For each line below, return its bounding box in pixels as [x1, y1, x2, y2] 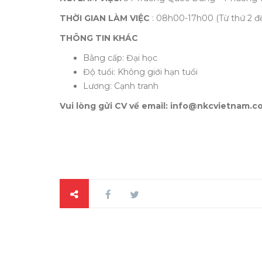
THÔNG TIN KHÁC [60, 33, 138, 43]
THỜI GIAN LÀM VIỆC [60, 13, 150, 23]
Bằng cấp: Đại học [83, 53, 157, 63]
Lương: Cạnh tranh [83, 81, 158, 91]
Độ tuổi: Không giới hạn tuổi [83, 67, 198, 77]
